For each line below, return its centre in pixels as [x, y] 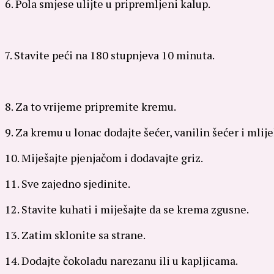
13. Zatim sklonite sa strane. [75, 235]
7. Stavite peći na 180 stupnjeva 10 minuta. [110, 55]
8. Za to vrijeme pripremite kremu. [91, 106]
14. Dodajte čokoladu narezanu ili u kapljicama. [121, 260]
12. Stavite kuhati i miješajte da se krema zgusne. [127, 209]
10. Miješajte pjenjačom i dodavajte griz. [104, 157]
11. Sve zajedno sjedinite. [68, 183]
